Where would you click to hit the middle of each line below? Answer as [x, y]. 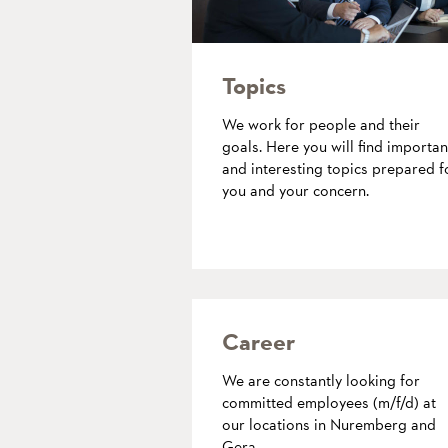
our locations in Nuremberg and [329, 424]
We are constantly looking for [321, 380]
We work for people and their [321, 124]
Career [258, 341]
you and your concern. [295, 190]
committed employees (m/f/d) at [329, 402]
